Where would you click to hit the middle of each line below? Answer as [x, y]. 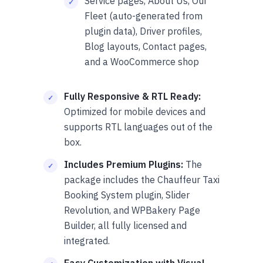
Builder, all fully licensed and [125, 225]
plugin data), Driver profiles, [143, 31]
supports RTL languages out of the [138, 127]
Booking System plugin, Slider [127, 195]
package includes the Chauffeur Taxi [142, 179]
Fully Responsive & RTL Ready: [132, 96]
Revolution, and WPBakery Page [132, 210]
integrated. [87, 240]
